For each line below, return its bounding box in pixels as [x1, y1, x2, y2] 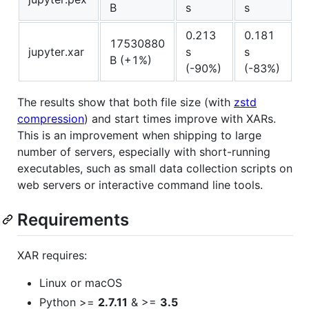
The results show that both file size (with [17, 95, 234, 110]
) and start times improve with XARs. [84, 112, 276, 126]
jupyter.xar [28, 45, 84, 59]
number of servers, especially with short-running [17, 145, 270, 159]
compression [17, 112, 84, 126]
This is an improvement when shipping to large [17, 128, 261, 143]
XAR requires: [17, 248, 87, 263]
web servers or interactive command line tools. [17, 178, 263, 192]
